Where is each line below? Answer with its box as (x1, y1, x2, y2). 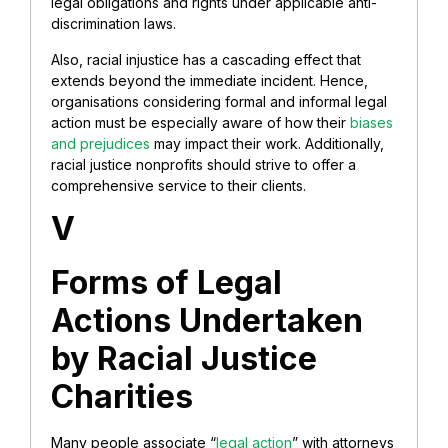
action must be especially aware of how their (51, 113, 350, 131)
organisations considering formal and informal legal (51, 92, 387, 110)
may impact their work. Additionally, (150, 134, 384, 152)
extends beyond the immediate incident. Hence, (51, 71, 368, 89)
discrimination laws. (51, 15, 176, 33)
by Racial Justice (51, 339, 317, 379)
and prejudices (51, 134, 150, 152)
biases (350, 113, 393, 131)
